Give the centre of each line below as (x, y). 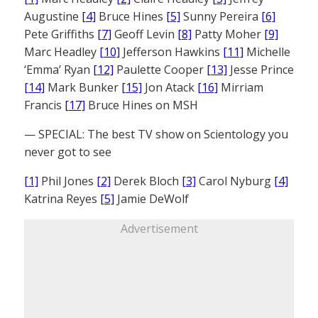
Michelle (267, 51)
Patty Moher (228, 34)
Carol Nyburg (235, 181)
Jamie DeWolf (152, 198)
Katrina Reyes (62, 198)
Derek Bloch (146, 181)
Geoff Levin (144, 34)
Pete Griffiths (61, 34)
